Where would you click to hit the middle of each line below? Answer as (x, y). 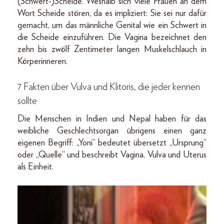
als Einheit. (35, 167)
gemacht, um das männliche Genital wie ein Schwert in (112, 25)
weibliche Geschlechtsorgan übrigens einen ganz (112, 131)
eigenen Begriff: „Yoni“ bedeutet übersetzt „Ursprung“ (112, 143)
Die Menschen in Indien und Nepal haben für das (112, 119)
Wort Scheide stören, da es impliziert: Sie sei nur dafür (112, 13)
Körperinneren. (42, 61)
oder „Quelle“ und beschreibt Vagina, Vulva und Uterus (112, 155)
